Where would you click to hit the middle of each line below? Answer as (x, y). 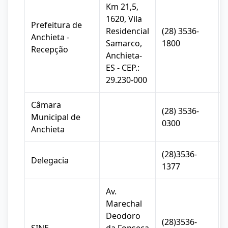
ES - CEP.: (123, 68)
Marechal (124, 204)
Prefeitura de (56, 25)
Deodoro (123, 216)
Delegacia (50, 160)
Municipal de (56, 117)
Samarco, (124, 43)
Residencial (127, 31)
